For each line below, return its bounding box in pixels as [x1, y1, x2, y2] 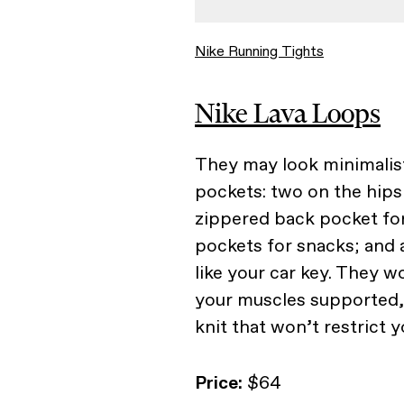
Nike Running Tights [195, 42, 324, 60]
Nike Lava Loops [195, 96, 381, 131]
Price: [195, 372, 243, 393]
